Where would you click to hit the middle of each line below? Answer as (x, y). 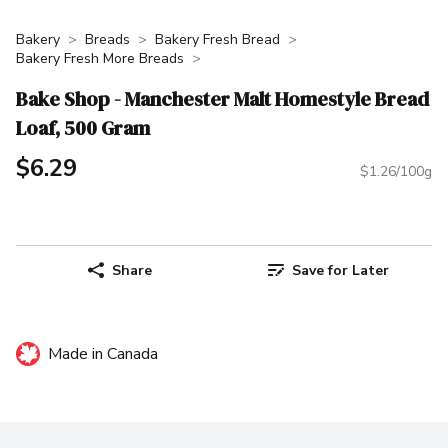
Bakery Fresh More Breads (100, 58)
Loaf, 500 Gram (83, 127)
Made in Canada (103, 354)
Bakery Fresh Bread (217, 39)
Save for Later (340, 270)
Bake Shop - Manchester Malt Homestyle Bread (222, 98)
